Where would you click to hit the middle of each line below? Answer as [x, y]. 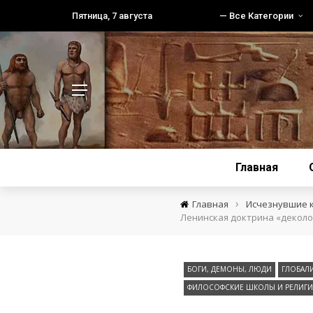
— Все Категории [256, 16]
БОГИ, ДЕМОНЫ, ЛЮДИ [229, 269]
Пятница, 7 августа [112, 16]
